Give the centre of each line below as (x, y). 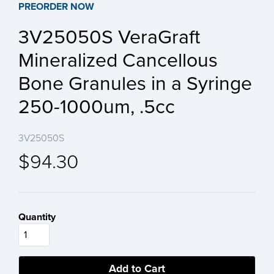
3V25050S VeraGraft (109, 38)
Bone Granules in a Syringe (135, 84)
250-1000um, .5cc (97, 107)
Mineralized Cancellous (118, 61)
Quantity (37, 217)
